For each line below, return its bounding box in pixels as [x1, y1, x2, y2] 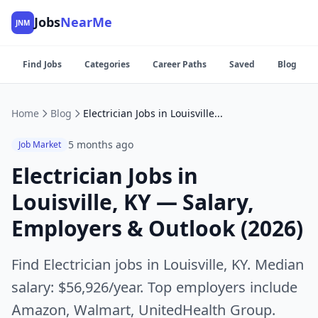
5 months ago [68, 138, 133, 150]
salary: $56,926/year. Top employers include [11, 279, 297, 296]
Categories [84, 59, 130, 70]
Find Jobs [23, 59, 62, 70]
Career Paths [153, 59, 207, 70]
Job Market [18, 139, 61, 150]
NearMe [60, 15, 112, 30]
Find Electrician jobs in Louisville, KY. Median [11, 256, 304, 273]
